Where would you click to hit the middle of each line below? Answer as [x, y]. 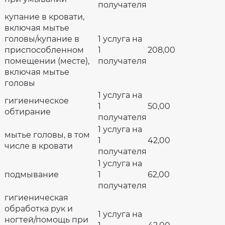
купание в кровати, [44, 17]
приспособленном [44, 50]
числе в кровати [39, 146]
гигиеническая [36, 198]
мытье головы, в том [47, 135]
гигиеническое [37, 101]
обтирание [28, 112]
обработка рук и [39, 209]
